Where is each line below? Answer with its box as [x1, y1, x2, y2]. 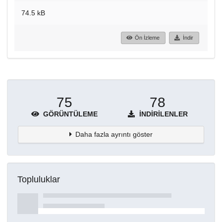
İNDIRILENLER [137, 110, 188, 118]
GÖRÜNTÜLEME [41, 110, 98, 118]
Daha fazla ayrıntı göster [75, 130, 153, 138]
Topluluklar [17, 174, 60, 184]
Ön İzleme [135, 35, 160, 41]
